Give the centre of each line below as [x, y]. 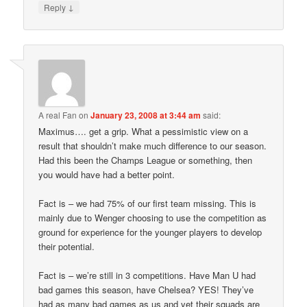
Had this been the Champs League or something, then [146, 160]
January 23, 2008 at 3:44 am [146, 115]
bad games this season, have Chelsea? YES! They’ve [146, 290]
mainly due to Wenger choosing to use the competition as [153, 217]
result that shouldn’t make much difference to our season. [153, 145]
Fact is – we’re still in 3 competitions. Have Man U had [147, 275]
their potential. [67, 246]
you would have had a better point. [107, 174]
